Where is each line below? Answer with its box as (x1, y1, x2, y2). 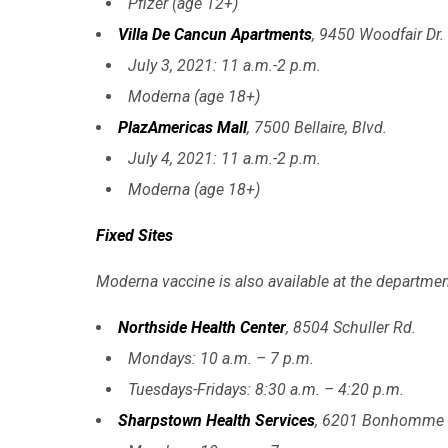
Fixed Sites (96, 225, 173, 245)
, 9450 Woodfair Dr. (312, 24, 444, 44)
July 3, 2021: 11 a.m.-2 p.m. (128, 55, 321, 75)
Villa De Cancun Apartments (118, 24, 312, 44)
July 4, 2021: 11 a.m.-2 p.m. (128, 148, 321, 168)
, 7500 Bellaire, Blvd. (247, 117, 387, 137)
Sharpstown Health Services (118, 410, 315, 430)
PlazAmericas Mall (118, 117, 247, 137)
